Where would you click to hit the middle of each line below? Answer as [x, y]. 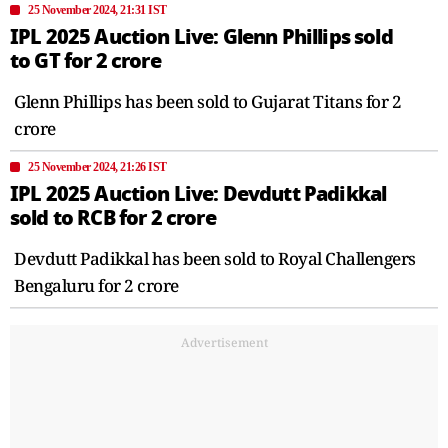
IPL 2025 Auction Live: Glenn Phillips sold [201, 36]
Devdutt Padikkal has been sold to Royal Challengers [215, 258]
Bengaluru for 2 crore [96, 285]
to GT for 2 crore [85, 60]
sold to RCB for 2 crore [113, 217]
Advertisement [224, 342]
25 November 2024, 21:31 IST [97, 9]
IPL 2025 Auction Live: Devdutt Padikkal [198, 193]
